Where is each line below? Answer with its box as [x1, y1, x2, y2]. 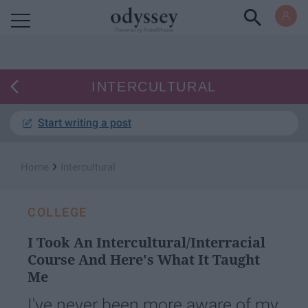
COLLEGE [27, 205, 87, 219]
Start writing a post [38, 116, 131, 129]
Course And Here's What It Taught [27, 250, 260, 269]
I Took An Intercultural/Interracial [27, 233, 265, 252]
